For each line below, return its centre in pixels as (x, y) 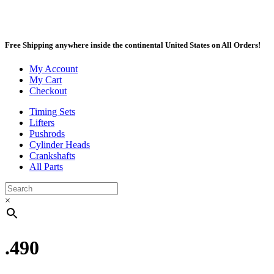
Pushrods (47, 134)
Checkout (48, 91)
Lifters (42, 123)
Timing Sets (52, 112)
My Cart (46, 80)
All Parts (46, 167)
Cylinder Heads (60, 145)
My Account (54, 69)
